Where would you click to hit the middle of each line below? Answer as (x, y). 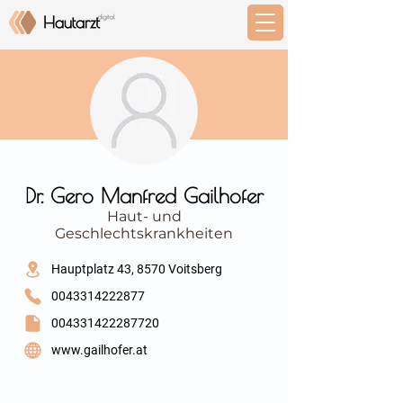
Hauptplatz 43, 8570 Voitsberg (137, 269)
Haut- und (144, 216)
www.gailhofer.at (99, 350)
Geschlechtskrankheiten (144, 233)
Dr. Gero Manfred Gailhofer (144, 196)
